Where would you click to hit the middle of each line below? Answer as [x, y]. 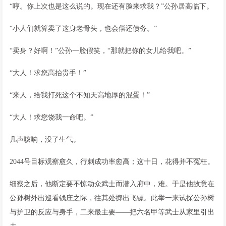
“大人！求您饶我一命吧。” [51, 117]
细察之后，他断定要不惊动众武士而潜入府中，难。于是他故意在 [112, 184]
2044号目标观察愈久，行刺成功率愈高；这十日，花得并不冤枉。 [112, 161]
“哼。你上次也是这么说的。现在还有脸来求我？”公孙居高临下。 [111, 6]
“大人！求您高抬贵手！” [48, 73]
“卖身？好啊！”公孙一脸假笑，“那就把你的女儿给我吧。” [100, 50]
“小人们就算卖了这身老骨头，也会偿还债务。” [83, 28]
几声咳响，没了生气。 [45, 139]
